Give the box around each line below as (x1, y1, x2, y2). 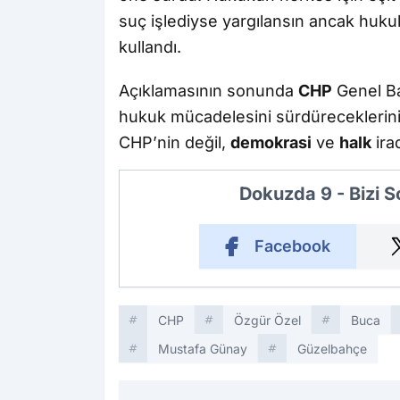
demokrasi (230, 132, 312, 152)
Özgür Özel (234, 312, 301, 328)
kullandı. (119, 37, 181, 56)
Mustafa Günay (158, 340, 247, 356)
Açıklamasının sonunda (119, 80, 298, 100)
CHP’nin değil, (119, 132, 230, 152)
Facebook (254, 236, 330, 255)
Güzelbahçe (297, 340, 367, 356)
